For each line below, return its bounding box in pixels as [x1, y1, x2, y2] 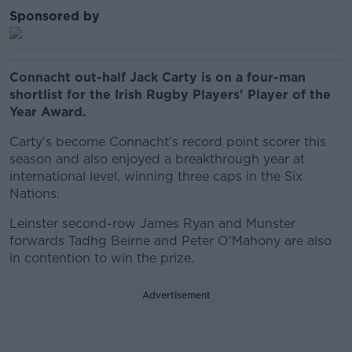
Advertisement [141, 289, 211, 301]
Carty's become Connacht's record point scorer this [9, 134, 326, 149]
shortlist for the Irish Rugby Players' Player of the [9, 87, 331, 102]
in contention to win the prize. [9, 251, 194, 266]
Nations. [9, 186, 60, 201]
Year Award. [9, 104, 86, 119]
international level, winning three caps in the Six [9, 169, 302, 184]
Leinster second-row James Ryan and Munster [9, 216, 295, 231]
